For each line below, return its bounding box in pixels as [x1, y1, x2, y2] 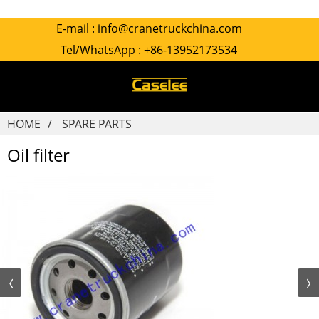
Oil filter [7, 143, 70, 167]
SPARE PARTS [62, 116, 132, 132]
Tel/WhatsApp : [61, 42, 144, 58]
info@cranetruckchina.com [97, 21, 242, 36]
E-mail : [56, 21, 98, 36]
